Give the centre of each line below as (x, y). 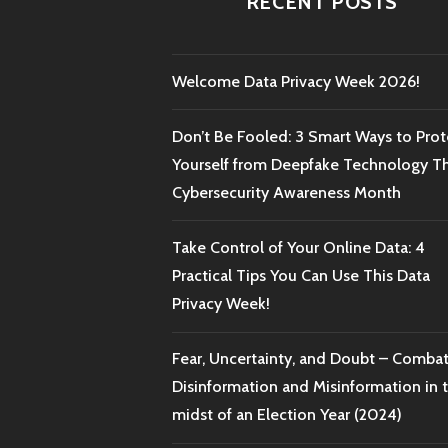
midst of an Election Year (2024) (287, 415)
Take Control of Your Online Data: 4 (298, 248)
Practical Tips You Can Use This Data (301, 276)
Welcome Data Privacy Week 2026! (296, 81)
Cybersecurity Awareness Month (286, 192)
